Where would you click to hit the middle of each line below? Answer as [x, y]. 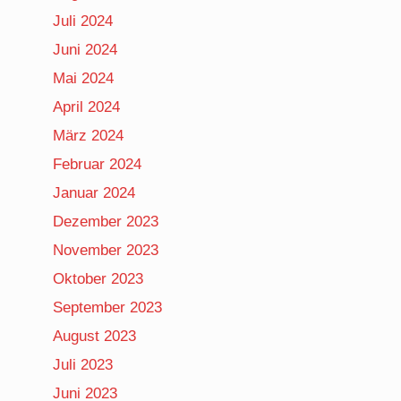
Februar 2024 [98, 164]
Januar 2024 [94, 192]
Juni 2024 [85, 49]
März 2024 [89, 135]
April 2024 [87, 107]
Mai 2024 [84, 78]
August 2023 [95, 336]
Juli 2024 [83, 21]
